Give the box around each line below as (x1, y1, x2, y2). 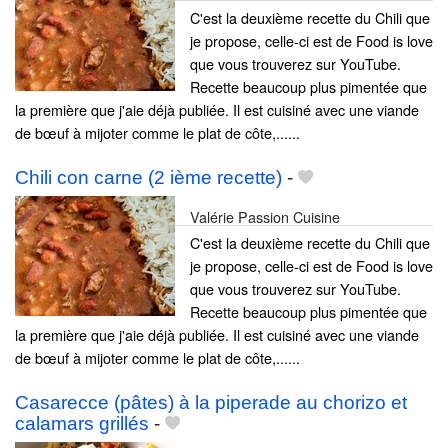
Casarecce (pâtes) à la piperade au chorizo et (15, 392, 407, 413)
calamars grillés (15, 413, 149, 434)
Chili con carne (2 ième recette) (15, 166, 282, 188)
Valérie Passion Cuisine (190, 205, 340, 227)
